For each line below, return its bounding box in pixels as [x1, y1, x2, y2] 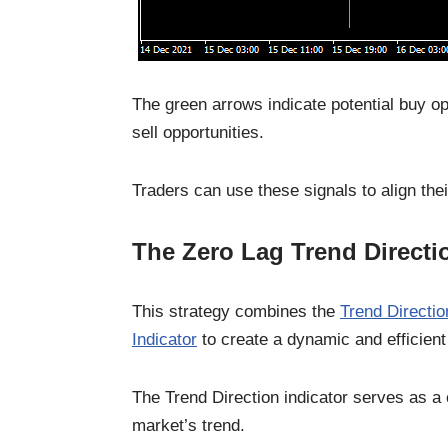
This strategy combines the [132, 301, 340, 321]
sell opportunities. [132, 122, 264, 142]
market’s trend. [132, 415, 245, 435]
